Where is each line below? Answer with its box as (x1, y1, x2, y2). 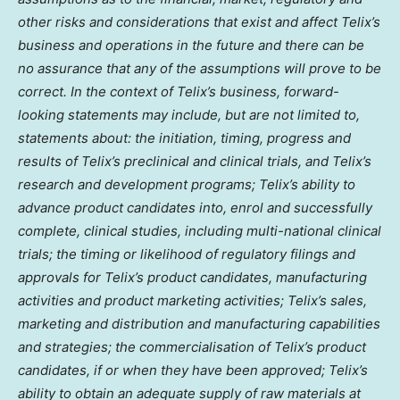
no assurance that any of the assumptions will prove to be (18, 59, 381, 77)
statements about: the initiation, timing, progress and (18, 129, 351, 146)
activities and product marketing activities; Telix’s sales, (18, 291, 367, 309)
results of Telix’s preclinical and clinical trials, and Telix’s (18, 152, 371, 170)
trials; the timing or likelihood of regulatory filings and (18, 245, 355, 262)
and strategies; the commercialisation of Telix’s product (18, 337, 366, 355)
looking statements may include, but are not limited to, (18, 105, 360, 123)
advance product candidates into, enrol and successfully (18, 198, 372, 216)
